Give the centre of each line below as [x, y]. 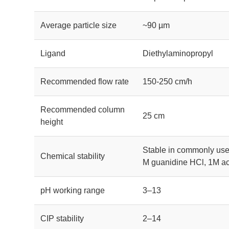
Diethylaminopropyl [178, 53]
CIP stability [62, 219]
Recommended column [83, 110]
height [52, 122]
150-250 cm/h [168, 82]
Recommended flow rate [85, 82]
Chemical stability [73, 156]
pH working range [73, 190]
